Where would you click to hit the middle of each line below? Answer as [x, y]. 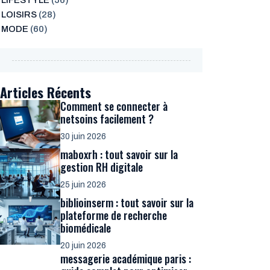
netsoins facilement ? [107, 119]
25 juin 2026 [83, 185]
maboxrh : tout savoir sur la [119, 154]
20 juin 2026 [83, 246]
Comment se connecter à [114, 106]
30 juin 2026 [83, 137]
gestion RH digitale [102, 167]
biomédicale [86, 228]
